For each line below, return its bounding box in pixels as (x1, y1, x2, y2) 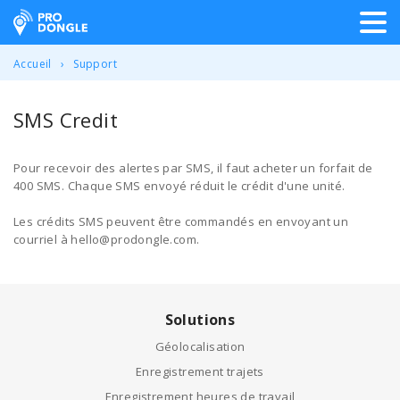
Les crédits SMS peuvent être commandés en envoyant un (13, 213, 349, 229)
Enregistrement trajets (136, 363, 264, 379)
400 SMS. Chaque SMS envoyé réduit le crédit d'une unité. (13, 178, 346, 194)
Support (73, 56, 118, 71)
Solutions (164, 310, 236, 329)
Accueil (13, 56, 52, 71)
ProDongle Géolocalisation (12, 9, 244, 33)
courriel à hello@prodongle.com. (13, 231, 200, 247)
